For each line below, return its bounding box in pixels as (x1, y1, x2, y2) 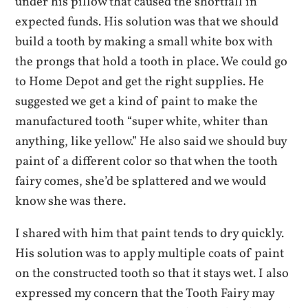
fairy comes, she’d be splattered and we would (15, 172, 267, 190)
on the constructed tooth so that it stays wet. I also (15, 265, 289, 283)
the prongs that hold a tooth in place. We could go (15, 52, 288, 71)
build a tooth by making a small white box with (15, 32, 274, 51)
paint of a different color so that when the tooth (15, 152, 278, 170)
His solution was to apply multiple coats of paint (15, 245, 285, 263)
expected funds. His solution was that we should (15, 12, 279, 31)
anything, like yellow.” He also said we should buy (15, 132, 287, 151)
